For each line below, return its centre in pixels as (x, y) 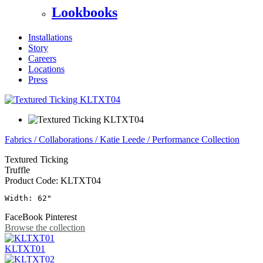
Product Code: (33, 180)
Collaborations (66, 139)
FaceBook (24, 217)
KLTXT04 (81, 180)
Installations (50, 37)
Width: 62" (28, 198)
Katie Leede (122, 139)
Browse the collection (45, 227)
